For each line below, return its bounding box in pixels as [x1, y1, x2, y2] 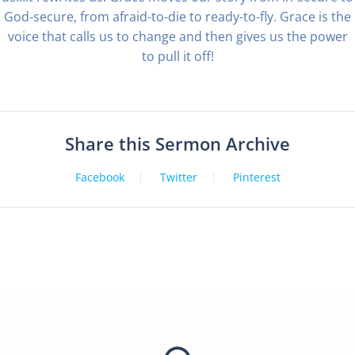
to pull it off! [141, 48, 214, 65]
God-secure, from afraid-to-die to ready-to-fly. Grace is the [4, 8, 351, 25]
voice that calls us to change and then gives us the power [7, 28, 348, 45]
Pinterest [232, 170, 281, 185]
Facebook [74, 170, 124, 185]
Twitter [159, 170, 197, 185]
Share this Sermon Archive [65, 132, 290, 155]
